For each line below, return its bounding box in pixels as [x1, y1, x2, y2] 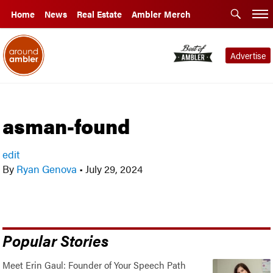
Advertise [230, 49, 266, 62]
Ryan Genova [14, 161, 80, 176]
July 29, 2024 [83, 161, 143, 176]
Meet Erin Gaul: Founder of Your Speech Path [2, 257, 186, 272]
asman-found [2, 111, 131, 140]
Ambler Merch [132, 8, 191, 20]
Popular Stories [2, 229, 109, 251]
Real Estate [77, 8, 122, 20]
